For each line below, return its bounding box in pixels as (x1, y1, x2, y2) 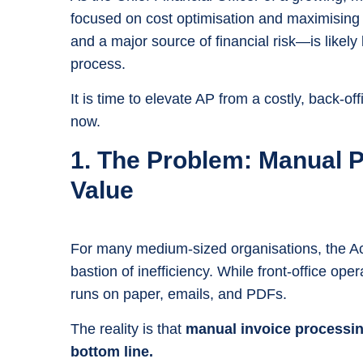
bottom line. (70, 344, 153, 360)
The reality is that (70, 321, 186, 337)
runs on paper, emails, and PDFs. (70, 286, 287, 302)
